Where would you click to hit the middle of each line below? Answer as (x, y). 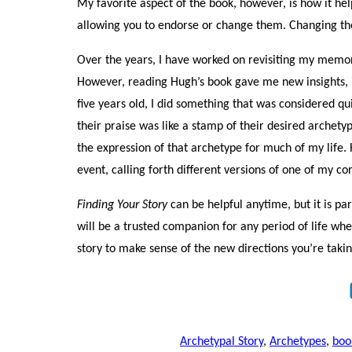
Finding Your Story (123, 205)
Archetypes (298, 342)
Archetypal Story (222, 342)
